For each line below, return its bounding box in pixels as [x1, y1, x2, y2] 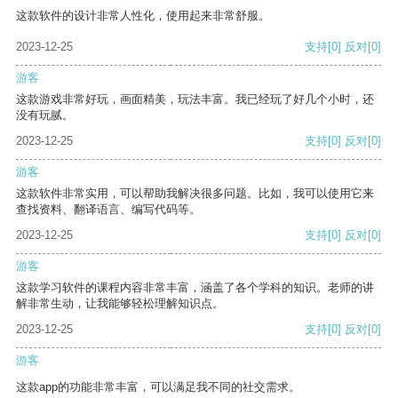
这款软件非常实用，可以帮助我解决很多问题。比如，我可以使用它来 [16, 187, 374, 201]
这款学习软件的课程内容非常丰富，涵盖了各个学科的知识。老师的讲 [16, 281, 374, 295]
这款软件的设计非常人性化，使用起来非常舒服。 [16, 9, 270, 23]
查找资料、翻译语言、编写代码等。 [16, 203, 201, 217]
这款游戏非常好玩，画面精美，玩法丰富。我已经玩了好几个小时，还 [16, 92, 374, 107]
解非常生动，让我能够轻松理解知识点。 [16, 297, 224, 311]
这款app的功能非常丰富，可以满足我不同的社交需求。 [16, 380, 300, 394]
